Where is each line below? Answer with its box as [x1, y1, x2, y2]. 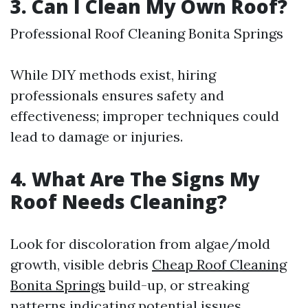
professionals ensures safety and [10, 87, 224, 104]
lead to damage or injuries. [10, 128, 183, 145]
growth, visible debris [10, 256, 152, 273]
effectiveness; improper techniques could [10, 107, 279, 124]
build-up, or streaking [105, 276, 249, 294]
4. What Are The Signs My [10, 166, 260, 192]
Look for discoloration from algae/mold [10, 235, 270, 252]
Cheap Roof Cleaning [152, 256, 287, 273]
